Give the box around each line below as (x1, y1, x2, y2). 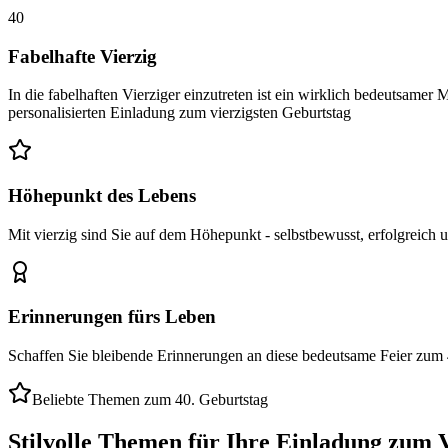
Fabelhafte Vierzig (8, 45, 157, 67)
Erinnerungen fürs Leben (8, 306, 216, 328)
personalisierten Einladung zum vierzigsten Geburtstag (8, 104, 351, 122)
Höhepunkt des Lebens (8, 185, 196, 206)
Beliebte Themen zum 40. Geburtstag (32, 391, 268, 409)
